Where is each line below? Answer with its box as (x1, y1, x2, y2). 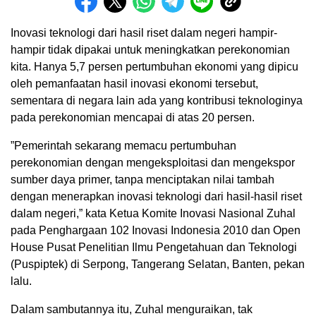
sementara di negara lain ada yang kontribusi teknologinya (11, 95, 303, 107)
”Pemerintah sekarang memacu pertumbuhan (11, 140, 236, 152)
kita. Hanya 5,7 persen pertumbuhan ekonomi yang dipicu (11, 61, 298, 73)
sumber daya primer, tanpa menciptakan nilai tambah (11, 174, 274, 186)
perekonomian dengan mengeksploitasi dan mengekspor (11, 157, 295, 169)
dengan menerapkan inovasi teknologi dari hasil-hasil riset (11, 190, 302, 203)
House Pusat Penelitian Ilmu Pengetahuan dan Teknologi (11, 241, 297, 254)
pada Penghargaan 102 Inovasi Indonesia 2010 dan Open (11, 224, 300, 237)
